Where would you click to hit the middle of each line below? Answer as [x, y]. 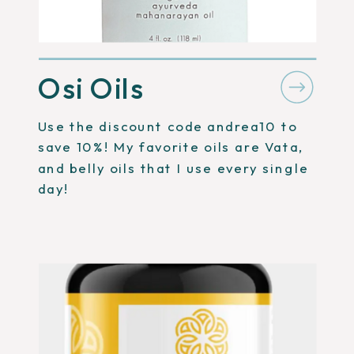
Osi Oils [91, 88]
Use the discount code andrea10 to [168, 126]
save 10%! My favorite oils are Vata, [170, 146]
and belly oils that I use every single [173, 168]
